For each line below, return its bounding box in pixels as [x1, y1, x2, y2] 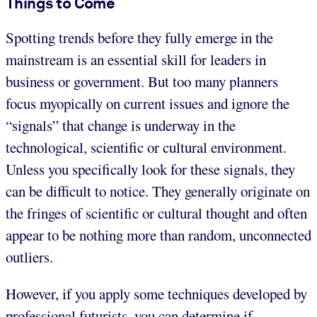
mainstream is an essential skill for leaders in [6, 50, 266, 70]
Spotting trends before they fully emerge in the [6, 28, 273, 48]
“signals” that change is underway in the [6, 115, 236, 136]
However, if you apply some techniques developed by [6, 284, 307, 304]
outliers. [6, 247, 53, 267]
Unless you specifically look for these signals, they [6, 159, 295, 180]
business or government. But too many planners [6, 71, 278, 92]
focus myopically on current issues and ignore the [6, 93, 289, 114]
